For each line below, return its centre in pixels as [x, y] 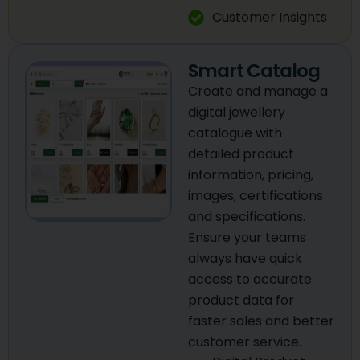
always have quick [245, 258]
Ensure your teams [247, 237]
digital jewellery [237, 112]
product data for [241, 300]
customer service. [245, 342]
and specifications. [247, 216]
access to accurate [250, 279]
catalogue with [235, 133]
